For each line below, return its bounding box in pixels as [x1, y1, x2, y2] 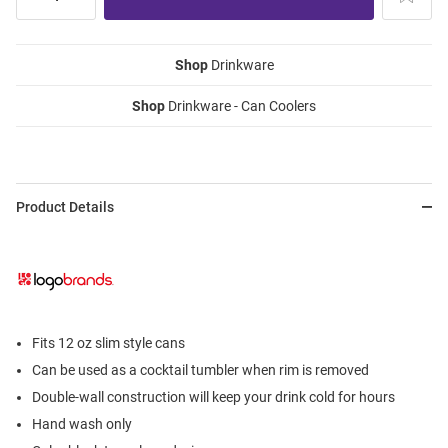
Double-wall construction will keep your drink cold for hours [32, 389, 395, 406]
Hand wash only [32, 416, 132, 433]
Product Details [16, 199, 114, 216]
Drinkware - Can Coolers [165, 98, 316, 115]
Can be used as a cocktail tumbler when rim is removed [32, 362, 369, 379]
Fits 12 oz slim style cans [32, 335, 185, 352]
